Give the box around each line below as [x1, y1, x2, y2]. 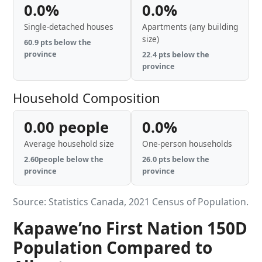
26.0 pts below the [142, 154, 209, 164]
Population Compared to [13, 236, 212, 258]
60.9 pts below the [24, 37, 91, 47]
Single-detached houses [24, 21, 113, 32]
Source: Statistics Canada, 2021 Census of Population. [13, 195, 249, 208]
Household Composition [13, 89, 160, 106]
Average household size [24, 138, 114, 149]
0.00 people [24, 117, 109, 137]
